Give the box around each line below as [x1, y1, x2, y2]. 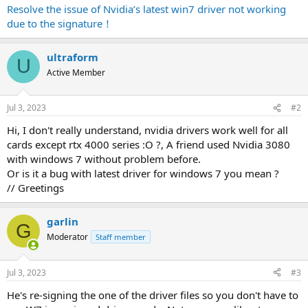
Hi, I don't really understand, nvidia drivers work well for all [7, 123, 288, 137]
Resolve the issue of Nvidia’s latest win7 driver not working [7, 1, 286, 16]
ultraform [47, 49, 98, 64]
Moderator [47, 231, 88, 243]
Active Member [47, 66, 105, 78]
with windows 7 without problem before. [7, 152, 201, 166]
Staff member [96, 232, 146, 242]
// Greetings [7, 181, 64, 195]
